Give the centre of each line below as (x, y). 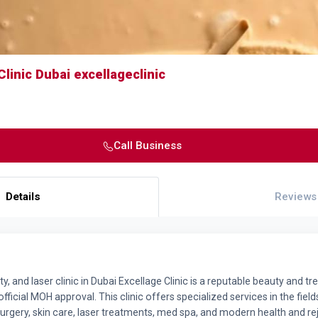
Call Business (147, 145)
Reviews (295, 197)
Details (23, 197)
